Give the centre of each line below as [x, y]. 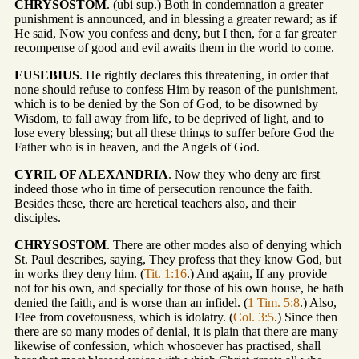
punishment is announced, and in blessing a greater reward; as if [175, 19]
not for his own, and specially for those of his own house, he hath [179, 288]
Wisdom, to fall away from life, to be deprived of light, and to [169, 119]
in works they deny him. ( [79, 274]
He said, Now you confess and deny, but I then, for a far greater [175, 34]
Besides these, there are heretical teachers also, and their [155, 204]
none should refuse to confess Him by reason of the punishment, [176, 90]
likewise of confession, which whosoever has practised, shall [167, 346]
